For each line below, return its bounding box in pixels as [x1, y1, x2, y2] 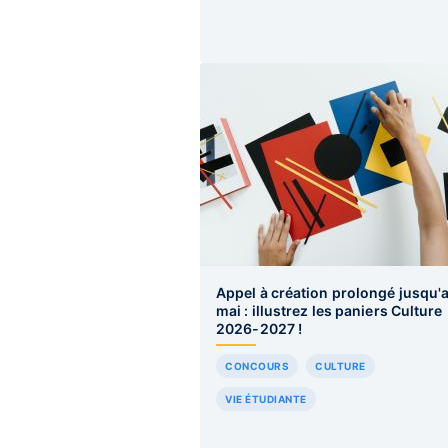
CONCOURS [225, 360, 289, 372]
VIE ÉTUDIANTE [225, 393, 307, 405]
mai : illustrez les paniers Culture [216, 302, 443, 319]
